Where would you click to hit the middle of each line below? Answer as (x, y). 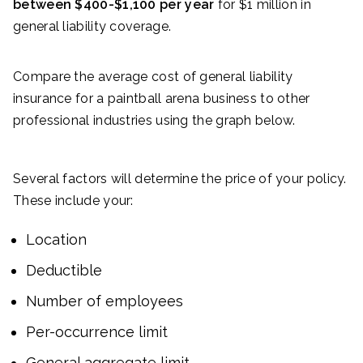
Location (56, 239)
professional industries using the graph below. (154, 120)
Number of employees (105, 301)
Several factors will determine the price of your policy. (180, 178)
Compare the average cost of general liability (153, 76)
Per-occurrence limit (97, 331)
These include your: (73, 200)
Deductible (64, 270)
